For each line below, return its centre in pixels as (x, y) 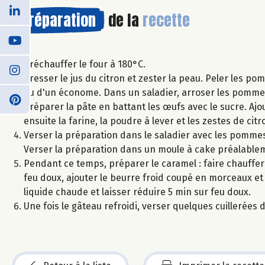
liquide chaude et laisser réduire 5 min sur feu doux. (137, 192)
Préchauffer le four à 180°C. (85, 64)
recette (166, 20)
